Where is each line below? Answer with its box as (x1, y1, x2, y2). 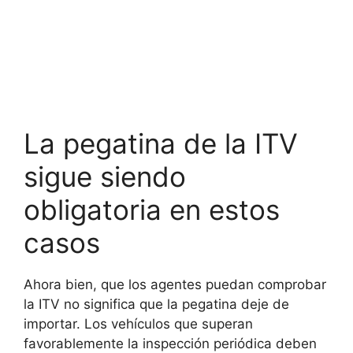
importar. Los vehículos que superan (24, 315, 253, 332)
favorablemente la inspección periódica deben (24, 335, 317, 351)
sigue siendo (24, 159, 186, 193)
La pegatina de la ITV (24, 126, 298, 160)
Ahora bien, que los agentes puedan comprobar (24, 276, 326, 292)
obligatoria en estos (24, 192, 280, 226)
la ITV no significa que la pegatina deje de (24, 295, 289, 312)
